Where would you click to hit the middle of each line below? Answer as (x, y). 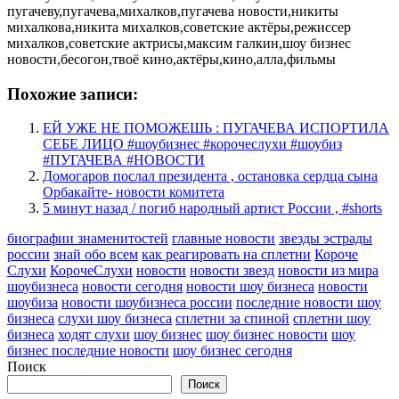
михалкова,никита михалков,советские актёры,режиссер (179, 27)
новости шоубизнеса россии (147, 303)
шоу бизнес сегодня (232, 351)
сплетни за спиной (232, 319)
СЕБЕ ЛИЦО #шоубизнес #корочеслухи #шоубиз (192, 144)
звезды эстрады (326, 239)
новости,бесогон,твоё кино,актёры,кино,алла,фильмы (171, 59)
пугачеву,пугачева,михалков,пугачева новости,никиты (173, 11)
